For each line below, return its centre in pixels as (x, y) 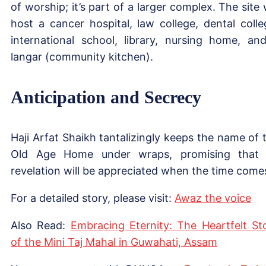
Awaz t (192, 198)
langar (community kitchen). (82, 56)
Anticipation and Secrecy (106, 97)
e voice (233, 198)
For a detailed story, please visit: (93, 198)
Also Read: (41, 225)
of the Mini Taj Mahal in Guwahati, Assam (114, 242)
